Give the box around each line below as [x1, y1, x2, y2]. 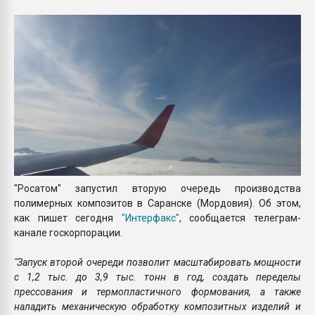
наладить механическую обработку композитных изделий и [14, 301, 301, 313]
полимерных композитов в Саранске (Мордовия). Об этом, [14, 198, 301, 210]
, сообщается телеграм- [179, 212, 302, 224]
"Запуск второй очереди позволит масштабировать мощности [14, 257, 301, 269]
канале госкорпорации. [14, 227, 122, 239]
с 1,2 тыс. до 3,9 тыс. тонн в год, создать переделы [14, 271, 301, 283]
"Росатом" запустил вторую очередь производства [14, 183, 301, 195]
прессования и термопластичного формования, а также [14, 286, 301, 298]
